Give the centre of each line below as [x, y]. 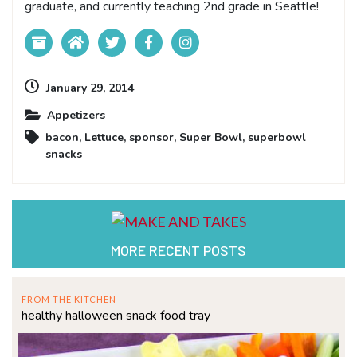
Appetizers [76, 115]
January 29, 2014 [90, 88]
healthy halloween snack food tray [116, 315]
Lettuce [104, 137]
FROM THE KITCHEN [69, 299]
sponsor [151, 137]
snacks [64, 154]
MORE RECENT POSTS [178, 250]
